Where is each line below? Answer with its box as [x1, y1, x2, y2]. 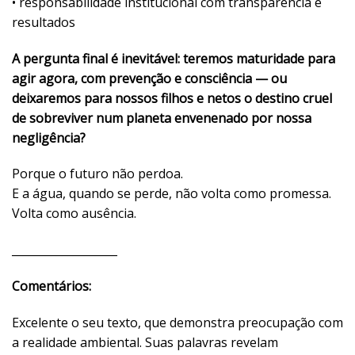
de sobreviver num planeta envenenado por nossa [12, 109, 311, 127]
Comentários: [12, 277, 91, 295]
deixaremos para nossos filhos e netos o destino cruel [12, 89, 332, 107]
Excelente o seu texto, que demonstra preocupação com [12, 313, 343, 331]
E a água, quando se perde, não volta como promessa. [12, 185, 331, 203]
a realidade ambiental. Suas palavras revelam [12, 333, 278, 351]
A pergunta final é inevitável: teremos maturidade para [12, 49, 335, 67]
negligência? [12, 128, 86, 147]
